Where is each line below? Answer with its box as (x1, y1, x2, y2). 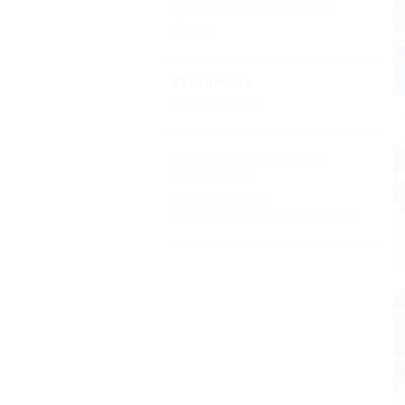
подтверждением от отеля (172, 205, 338, 222)
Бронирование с (172, 189, 271, 206)
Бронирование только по (172, 149, 328, 166)
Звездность (172, 72, 253, 89)
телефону (172, 165, 232, 183)
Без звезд (172, 92, 231, 109)
